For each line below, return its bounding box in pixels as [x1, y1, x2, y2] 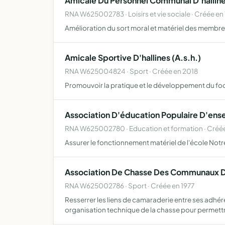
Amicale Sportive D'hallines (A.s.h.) [65, 52, 201, 63]
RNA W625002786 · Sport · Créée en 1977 [65, 181, 194, 190]
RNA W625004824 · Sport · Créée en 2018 [65, 67, 198, 75]
